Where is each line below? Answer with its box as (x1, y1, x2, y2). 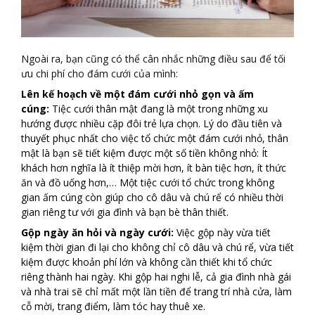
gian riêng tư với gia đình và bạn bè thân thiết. (21, 205, 229, 219)
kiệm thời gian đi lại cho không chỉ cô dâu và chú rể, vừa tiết (21, 240, 294, 255)
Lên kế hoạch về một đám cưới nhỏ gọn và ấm (21, 87, 254, 101)
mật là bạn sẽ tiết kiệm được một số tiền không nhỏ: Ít (21, 146, 268, 160)
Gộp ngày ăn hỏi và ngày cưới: (21, 226, 174, 240)
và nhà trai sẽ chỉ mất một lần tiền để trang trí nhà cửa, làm (21, 285, 292, 299)
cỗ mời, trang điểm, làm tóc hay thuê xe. (21, 300, 205, 314)
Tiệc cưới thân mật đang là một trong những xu (52, 102, 268, 116)
